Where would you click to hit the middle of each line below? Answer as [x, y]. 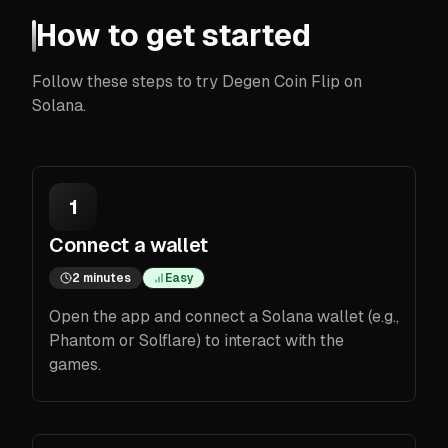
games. [75, 364]
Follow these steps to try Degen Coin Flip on [197, 81]
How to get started [173, 35]
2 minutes [101, 277]
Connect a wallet [128, 244]
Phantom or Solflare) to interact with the [196, 340]
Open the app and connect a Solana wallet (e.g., [224, 316]
